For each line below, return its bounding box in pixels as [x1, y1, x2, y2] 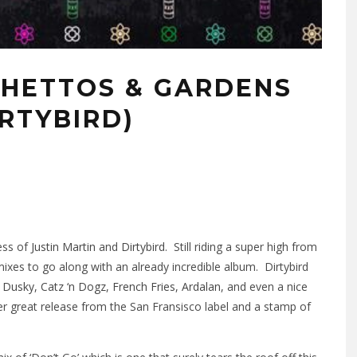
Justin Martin [31, 238, 96, 254]
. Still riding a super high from [165, 238, 317, 254]
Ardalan [182, 278, 221, 294]
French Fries [112, 278, 175, 294]
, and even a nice [221, 278, 308, 294]
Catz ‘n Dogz [41, 278, 106, 294]
